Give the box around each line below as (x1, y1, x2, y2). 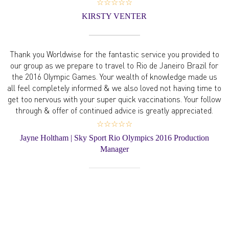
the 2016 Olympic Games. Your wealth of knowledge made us (11, 71, 217, 82)
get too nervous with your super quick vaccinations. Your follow (8, 94, 221, 104)
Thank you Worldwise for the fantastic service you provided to (9, 49, 219, 59)
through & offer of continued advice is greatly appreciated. (15, 105, 214, 116)
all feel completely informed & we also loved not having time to (7, 82, 222, 93)
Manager (100, 145, 129, 153)
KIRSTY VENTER (82, 12, 147, 20)
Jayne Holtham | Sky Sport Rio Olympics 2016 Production (19, 133, 209, 142)
